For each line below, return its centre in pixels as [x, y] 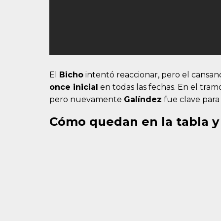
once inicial [74, 87]
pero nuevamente [87, 100]
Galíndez [143, 100]
